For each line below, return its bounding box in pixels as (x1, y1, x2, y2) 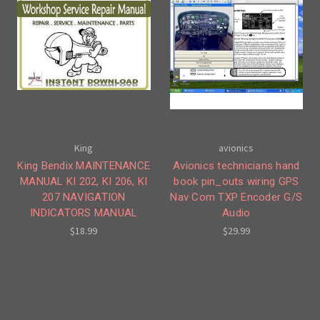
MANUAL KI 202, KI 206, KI (20, 174, 148, 188)
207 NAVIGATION (42, 190, 126, 204)
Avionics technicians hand (173, 159, 300, 172)
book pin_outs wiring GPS (174, 174, 299, 188)
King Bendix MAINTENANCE (17, 159, 151, 172)
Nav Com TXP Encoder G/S (170, 190, 303, 204)
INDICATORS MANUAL (30, 206, 138, 219)
